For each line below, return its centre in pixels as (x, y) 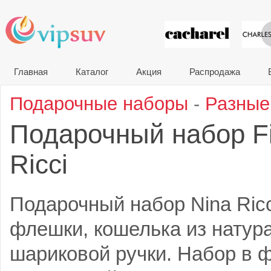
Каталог (92, 72)
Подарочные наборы (99, 104)
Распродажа (215, 72)
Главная (31, 72)
